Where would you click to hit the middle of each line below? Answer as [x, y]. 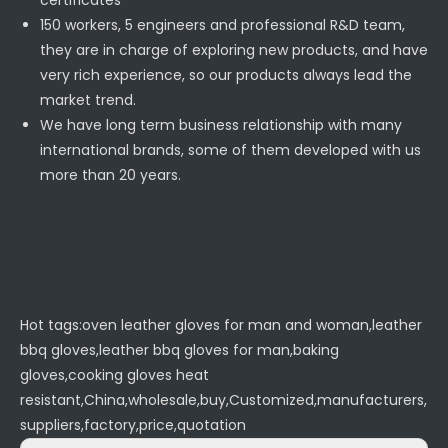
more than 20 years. [110, 175]
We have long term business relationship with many [221, 125]
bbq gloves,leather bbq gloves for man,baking [179, 350]
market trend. [88, 100]
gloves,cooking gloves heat [114, 375]
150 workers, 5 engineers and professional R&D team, [222, 25]
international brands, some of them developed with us [230, 150]
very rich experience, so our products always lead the [226, 75]
